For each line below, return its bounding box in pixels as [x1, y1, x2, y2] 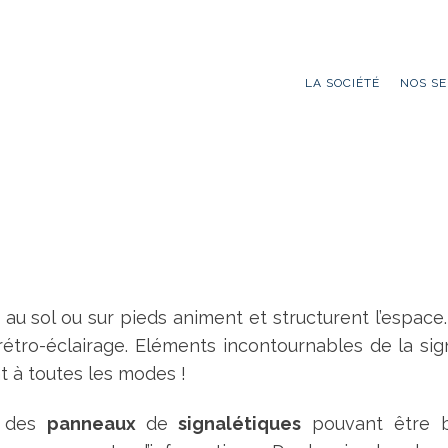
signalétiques [168, 413, 301, 434]
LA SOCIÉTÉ [305, 76, 380, 90]
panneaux [47, 413, 147, 434]
